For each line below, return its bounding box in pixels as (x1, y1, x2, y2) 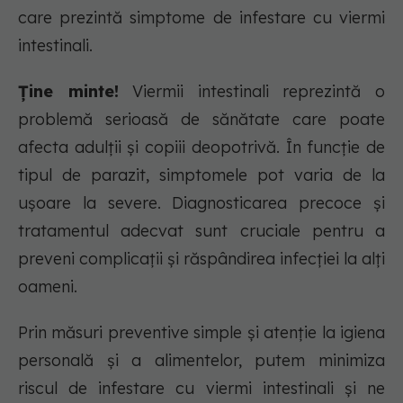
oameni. (18, 276, 77, 298)
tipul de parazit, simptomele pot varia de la (18, 165, 385, 186)
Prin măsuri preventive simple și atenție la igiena (18, 322, 385, 344)
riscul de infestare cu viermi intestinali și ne (18, 378, 385, 399)
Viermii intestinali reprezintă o (118, 81, 386, 103)
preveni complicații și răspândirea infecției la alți (18, 248, 385, 270)
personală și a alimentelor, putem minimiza (18, 350, 385, 372)
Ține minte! (18, 81, 119, 103)
